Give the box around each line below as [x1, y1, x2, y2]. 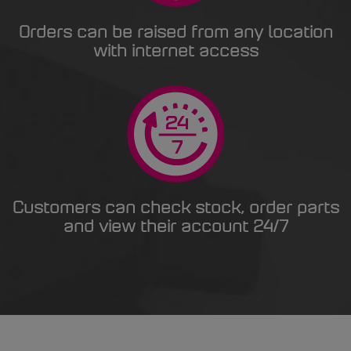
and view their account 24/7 [63, 219, 288, 236]
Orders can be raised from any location [18, 25, 333, 42]
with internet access [92, 44, 259, 60]
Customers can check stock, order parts [12, 201, 339, 217]
